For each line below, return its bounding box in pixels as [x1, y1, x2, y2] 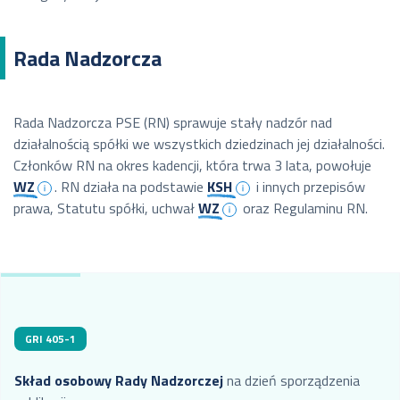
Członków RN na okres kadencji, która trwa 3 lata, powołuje [13, 154, 371, 177]
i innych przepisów [252, 176, 365, 198]
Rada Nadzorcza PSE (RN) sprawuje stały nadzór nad [13, 112, 332, 134]
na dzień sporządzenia [223, 370, 360, 392]
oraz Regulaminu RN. [239, 197, 369, 220]
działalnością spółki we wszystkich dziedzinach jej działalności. [13, 133, 385, 155]
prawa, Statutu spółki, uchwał [13, 197, 198, 220]
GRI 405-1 [25, 330, 76, 348]
